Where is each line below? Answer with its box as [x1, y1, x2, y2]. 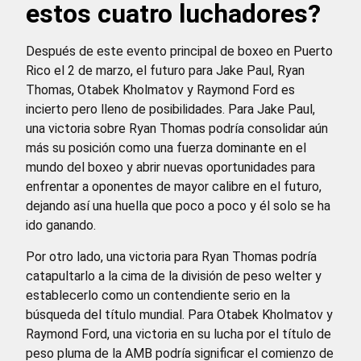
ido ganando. [26, 218, 96, 234]
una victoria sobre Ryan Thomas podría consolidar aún [26, 121, 328, 137]
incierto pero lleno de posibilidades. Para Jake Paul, [26, 102, 315, 118]
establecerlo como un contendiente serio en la [26, 287, 290, 303]
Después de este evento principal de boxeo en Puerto [26, 44, 333, 60]
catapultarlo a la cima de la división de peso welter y [26, 268, 322, 284]
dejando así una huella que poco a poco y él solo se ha [26, 198, 330, 214]
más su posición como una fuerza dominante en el [26, 140, 306, 156]
